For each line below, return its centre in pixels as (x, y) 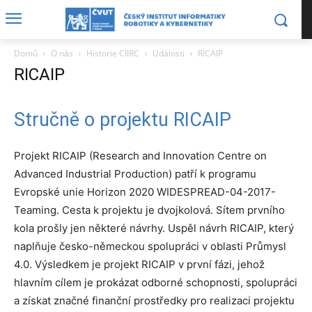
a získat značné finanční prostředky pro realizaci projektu (154, 301)
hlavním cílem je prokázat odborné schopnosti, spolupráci (156, 282)
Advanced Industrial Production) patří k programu (135, 174)
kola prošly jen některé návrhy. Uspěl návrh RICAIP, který (154, 228)
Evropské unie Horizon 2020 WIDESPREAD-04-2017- (145, 192)
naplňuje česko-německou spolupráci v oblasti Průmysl (150, 246)
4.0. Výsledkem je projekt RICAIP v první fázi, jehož (139, 264)
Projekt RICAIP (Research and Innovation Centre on (140, 156)
